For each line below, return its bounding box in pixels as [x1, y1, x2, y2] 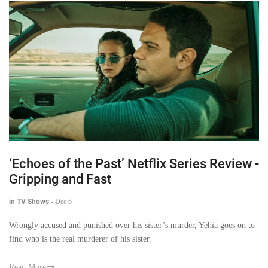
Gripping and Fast [9, 171, 111, 187]
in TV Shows [9, 197, 49, 206]
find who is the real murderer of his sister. [9, 234, 151, 243]
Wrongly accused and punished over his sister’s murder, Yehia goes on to [9, 220, 255, 230]
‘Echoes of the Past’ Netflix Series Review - [9, 156, 259, 171]
